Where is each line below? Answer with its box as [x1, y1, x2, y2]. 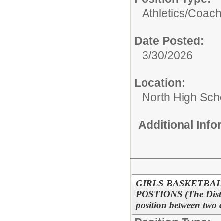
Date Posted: [134, 35, 204, 48]
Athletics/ [142, 7, 188, 20]
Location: [134, 76, 185, 90]
